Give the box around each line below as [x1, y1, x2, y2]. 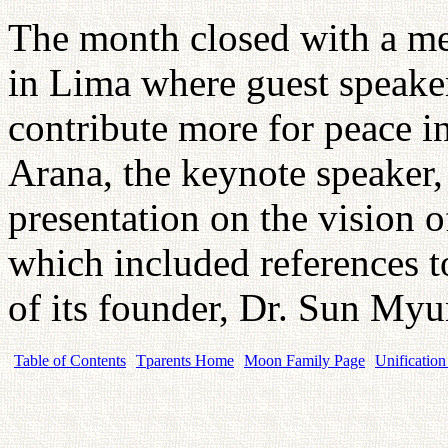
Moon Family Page [244, 351, 365, 369]
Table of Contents [14, 351, 126, 369]
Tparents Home [136, 351, 234, 369]
